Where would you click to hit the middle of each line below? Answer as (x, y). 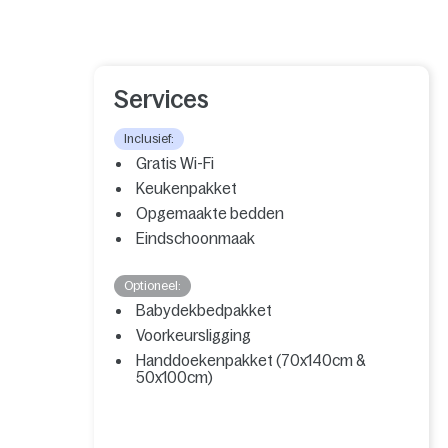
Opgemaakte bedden (210, 213)
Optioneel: (153, 285)
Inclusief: (149, 138)
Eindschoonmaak (196, 238)
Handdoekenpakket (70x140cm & (251, 360)
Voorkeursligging (194, 335)
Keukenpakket (187, 188)
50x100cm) (175, 377)
